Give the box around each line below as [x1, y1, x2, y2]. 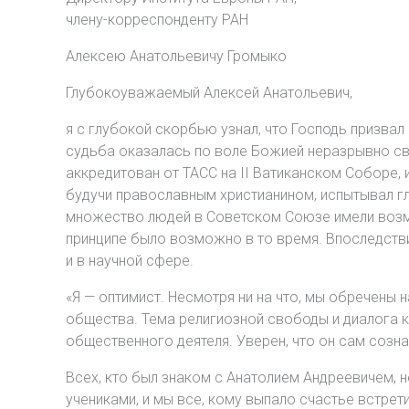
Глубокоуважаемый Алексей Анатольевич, [66, 84, 352, 101]
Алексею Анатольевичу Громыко [66, 47, 287, 65]
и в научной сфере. [66, 252, 194, 269]
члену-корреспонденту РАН [66, 11, 248, 28]
